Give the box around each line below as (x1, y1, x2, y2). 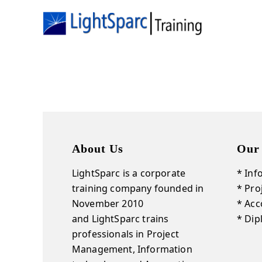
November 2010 (72, 197, 144, 210)
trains (140, 212, 169, 225)
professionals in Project (72, 227, 179, 240)
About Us (72, 142, 123, 155)
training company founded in (72, 182, 204, 195)
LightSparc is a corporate (72, 167, 186, 180)
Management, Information (72, 243, 192, 256)
